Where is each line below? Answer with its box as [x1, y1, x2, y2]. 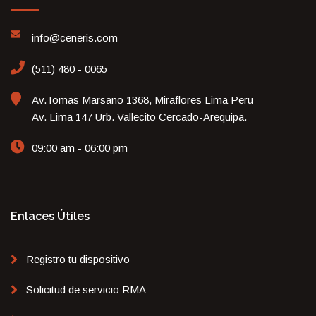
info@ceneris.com [32, 32, 118, 44]
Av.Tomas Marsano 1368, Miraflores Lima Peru [32, 94, 253, 106]
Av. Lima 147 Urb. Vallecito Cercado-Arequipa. [32, 111, 247, 123]
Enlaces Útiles [11, 209, 90, 223]
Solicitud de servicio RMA [26, 284, 146, 296]
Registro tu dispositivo [26, 253, 130, 265]
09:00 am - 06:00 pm [32, 142, 128, 154]
